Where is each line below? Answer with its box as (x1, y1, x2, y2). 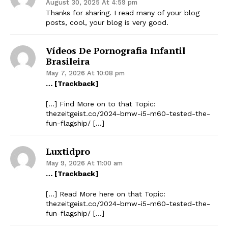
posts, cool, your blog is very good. (46, 18, 168, 26)
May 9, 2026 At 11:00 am (46, 159, 123, 167)
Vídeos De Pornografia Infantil (46, 44, 185, 56)
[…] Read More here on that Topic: (46, 189, 165, 198)
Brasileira (46, 54, 90, 67)
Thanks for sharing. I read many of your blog (46, 8, 199, 17)
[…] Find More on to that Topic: (46, 99, 156, 108)
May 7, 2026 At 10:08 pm (46, 69, 125, 77)
